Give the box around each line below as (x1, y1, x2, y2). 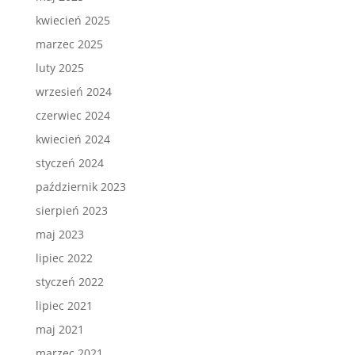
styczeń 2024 (35, 155, 104, 170)
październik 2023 (35, 178, 126, 194)
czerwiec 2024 (35, 107, 110, 123)
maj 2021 (35, 321, 84, 337)
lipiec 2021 (35, 297, 93, 313)
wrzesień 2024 (35, 83, 112, 99)
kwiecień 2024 (35, 131, 110, 147)
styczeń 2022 (35, 273, 104, 289)
